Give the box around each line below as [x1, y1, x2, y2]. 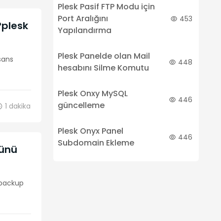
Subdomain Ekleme [57, 137, 134, 148]
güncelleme [57, 100, 105, 111]
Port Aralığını [57, 13, 108, 24]
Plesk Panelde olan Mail [57, 50, 150, 62]
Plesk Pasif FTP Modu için [57, 1, 155, 12]
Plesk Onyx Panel [57, 125, 123, 137]
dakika [6, 101, 31, 111]
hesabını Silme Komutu [57, 62, 149, 74]
